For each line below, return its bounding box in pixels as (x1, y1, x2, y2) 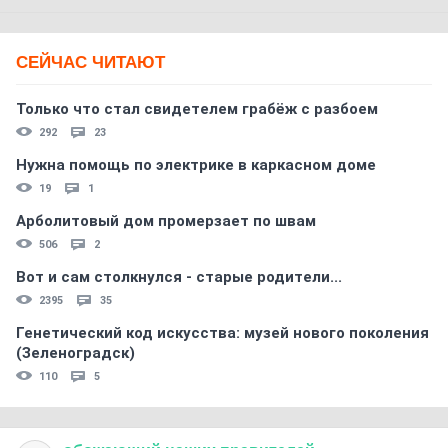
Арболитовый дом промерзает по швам (16, 212, 316, 230)
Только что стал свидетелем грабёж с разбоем (16, 100, 378, 118)
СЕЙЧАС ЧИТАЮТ (16, 53, 165, 72)
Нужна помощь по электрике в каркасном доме (16, 156, 376, 174)
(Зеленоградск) (16, 344, 135, 362)
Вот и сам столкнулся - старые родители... (16, 268, 342, 286)
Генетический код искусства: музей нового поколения (16, 324, 429, 342)
